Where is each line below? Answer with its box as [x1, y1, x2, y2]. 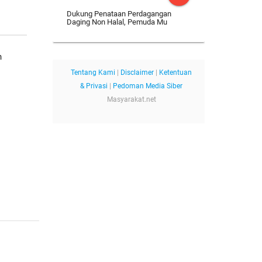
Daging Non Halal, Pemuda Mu [66, 18, 167, 27]
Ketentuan [159, 68, 192, 77]
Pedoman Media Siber [113, 82, 183, 91]
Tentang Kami [71, 68, 116, 77]
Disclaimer [120, 68, 154, 77]
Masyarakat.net [106, 95, 156, 104]
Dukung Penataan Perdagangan [66, 9, 171, 19]
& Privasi [80, 82, 108, 91]
